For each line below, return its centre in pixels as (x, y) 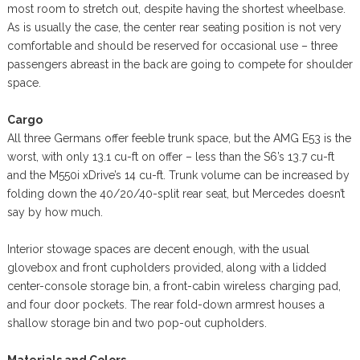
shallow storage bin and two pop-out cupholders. (137, 323)
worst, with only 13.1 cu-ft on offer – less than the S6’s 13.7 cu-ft (170, 156)
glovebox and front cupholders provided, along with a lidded (166, 267)
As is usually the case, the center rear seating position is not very (174, 27)
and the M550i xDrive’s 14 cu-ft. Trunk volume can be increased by (178, 175)
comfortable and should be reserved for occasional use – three (172, 45)
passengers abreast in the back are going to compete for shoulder (180, 64)
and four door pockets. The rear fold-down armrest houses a (166, 304)
